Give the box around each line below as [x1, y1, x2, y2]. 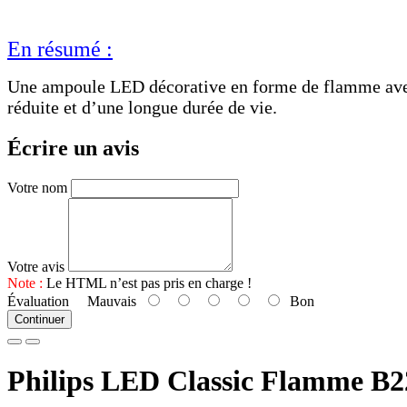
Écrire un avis [7, 135, 139, 160]
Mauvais [69, 293, 144, 309]
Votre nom [7, 179, 67, 195]
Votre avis [7, 258, 65, 274]
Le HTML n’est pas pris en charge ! [43, 274, 252, 291]
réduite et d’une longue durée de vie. [7, 97, 277, 118]
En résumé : [7, 37, 113, 62]
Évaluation [7, 293, 69, 309]
